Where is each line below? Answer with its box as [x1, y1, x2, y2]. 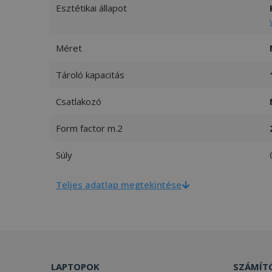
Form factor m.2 [56, 121, 123, 134]
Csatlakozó [56, 95, 101, 107]
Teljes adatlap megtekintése [56, 178, 182, 191]
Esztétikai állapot [56, 1, 127, 14]
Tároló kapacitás [56, 68, 124, 81]
